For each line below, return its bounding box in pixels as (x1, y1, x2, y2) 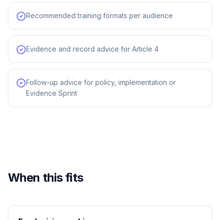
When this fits (8, 170, 83, 185)
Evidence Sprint (26, 89, 77, 97)
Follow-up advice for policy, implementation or (26, 78, 176, 86)
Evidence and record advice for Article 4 (26, 45, 159, 53)
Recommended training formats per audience (26, 11, 173, 20)
